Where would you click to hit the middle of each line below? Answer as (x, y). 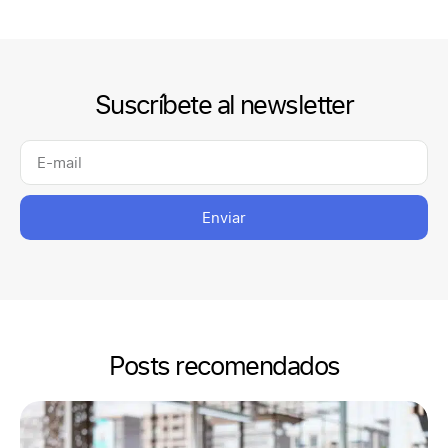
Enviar (224, 217)
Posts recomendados (224, 365)
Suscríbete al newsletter (224, 104)
